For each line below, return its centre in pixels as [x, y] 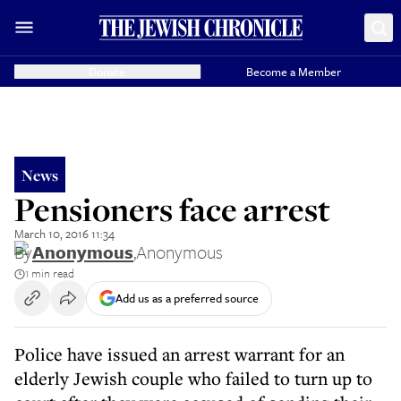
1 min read [50, 273]
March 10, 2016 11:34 [64, 234]
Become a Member [294, 72]
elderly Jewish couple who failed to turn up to [193, 378]
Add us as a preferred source [187, 298]
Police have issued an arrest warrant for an [179, 354]
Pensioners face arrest [172, 209]
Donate [107, 72]
